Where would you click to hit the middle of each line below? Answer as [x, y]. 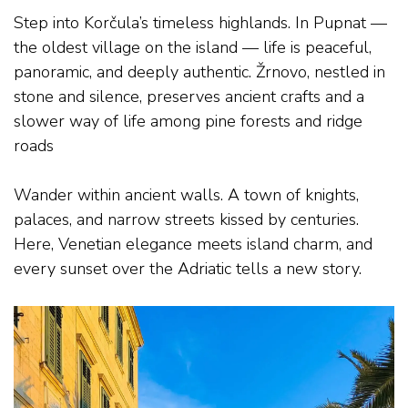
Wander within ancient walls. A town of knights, [186, 195]
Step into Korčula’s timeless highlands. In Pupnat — [200, 23]
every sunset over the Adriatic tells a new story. [188, 269]
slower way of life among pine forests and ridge [188, 122]
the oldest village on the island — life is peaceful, [193, 48]
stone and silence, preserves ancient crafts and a [189, 97]
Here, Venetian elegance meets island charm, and [193, 245]
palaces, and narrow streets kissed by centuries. [186, 220]
